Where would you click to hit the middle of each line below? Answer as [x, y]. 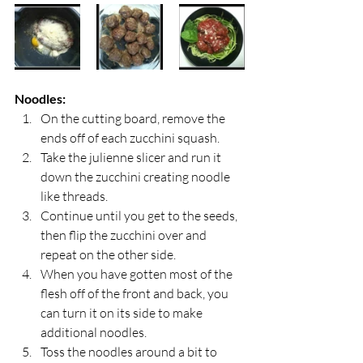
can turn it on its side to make [123, 312]
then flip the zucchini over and [125, 235]
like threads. [74, 196]
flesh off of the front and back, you [136, 293]
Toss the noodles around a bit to [130, 351]
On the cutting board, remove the [134, 118]
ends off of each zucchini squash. [130, 137]
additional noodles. [94, 332]
